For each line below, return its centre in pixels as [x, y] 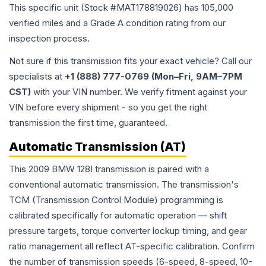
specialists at [37, 77]
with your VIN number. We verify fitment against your [139, 92]
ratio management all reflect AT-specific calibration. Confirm [132, 246]
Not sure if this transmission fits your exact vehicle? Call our [130, 61]
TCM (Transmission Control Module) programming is [116, 200]
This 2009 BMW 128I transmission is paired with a [109, 169]
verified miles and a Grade [63, 23]
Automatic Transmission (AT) [97, 147]
